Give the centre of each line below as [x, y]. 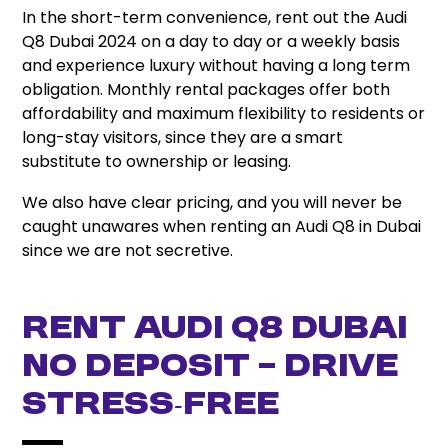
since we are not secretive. [128, 251]
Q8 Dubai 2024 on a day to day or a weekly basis [211, 42]
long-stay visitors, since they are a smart [183, 138]
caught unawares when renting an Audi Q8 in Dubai [222, 227]
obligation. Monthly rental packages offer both [206, 90]
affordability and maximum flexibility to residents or [224, 114]
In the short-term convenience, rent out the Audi [215, 18]
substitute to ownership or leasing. [157, 162]
